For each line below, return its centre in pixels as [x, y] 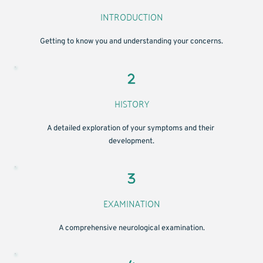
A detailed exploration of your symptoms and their [131, 128]
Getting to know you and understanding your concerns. [131, 41]
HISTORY [131, 103]
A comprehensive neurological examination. [131, 228]
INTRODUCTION [131, 16]
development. [131, 141]
